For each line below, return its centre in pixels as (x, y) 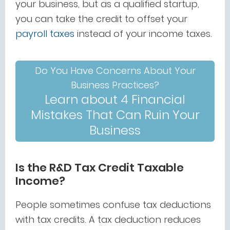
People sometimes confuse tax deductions (113, 205)
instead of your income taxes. (143, 34)
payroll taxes (45, 34)
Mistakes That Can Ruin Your (115, 115)
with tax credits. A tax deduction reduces (108, 219)
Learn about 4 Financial (115, 99)
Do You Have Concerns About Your (115, 71)
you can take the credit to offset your (101, 19)
